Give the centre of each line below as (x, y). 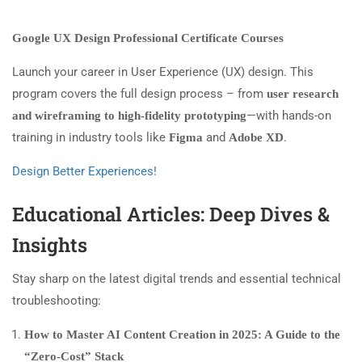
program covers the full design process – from (139, 94)
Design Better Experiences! (84, 172)
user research (303, 94)
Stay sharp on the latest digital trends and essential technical (177, 279)
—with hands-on (289, 116)
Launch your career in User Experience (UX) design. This (163, 72)
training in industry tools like (90, 138)
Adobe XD (256, 138)
